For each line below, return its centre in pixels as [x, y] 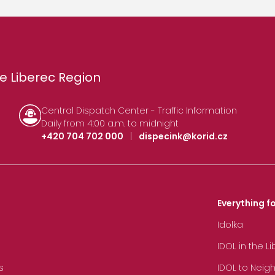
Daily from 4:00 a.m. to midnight [110, 123]
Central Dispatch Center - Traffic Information [139, 110]
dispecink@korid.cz [184, 136]
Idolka [230, 225]
